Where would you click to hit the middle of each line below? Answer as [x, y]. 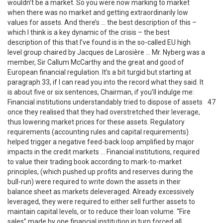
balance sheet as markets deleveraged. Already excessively [101, 192]
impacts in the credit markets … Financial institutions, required [104, 152]
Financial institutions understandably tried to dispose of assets [105, 102]
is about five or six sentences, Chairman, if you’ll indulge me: [101, 92]
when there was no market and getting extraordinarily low [98, 12]
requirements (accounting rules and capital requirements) [98, 132]
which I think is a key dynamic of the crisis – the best [89, 32]
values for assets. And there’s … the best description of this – [102, 22]
